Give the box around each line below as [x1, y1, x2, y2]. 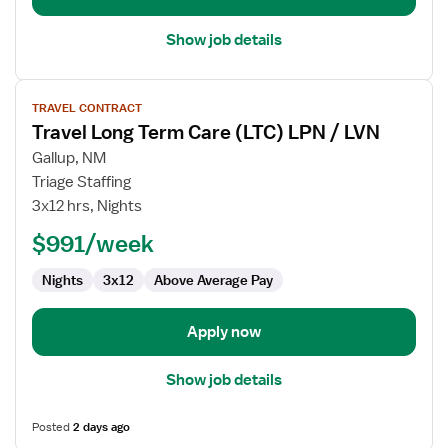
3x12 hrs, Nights [32, 196, 142, 216]
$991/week [32, 229, 154, 257]
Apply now [187, 322, 261, 342]
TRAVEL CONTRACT [32, 100, 142, 116]
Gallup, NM [32, 148, 106, 168]
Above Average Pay [154, 271, 273, 289]
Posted [32, 419, 73, 435]
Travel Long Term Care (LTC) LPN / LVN [32, 120, 380, 144]
